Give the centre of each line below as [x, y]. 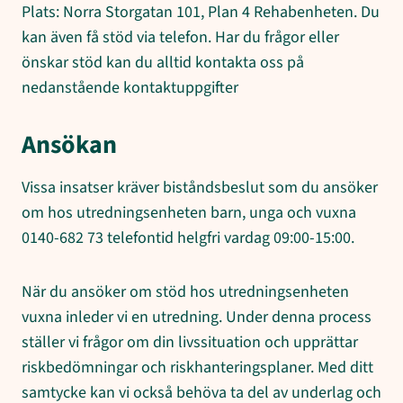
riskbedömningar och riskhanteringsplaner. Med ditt [197, 367]
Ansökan [69, 144]
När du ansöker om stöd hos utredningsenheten [185, 291]
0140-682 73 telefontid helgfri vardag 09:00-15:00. [188, 237]
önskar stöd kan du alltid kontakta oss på [163, 62]
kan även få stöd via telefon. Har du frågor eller [180, 37]
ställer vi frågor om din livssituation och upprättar [190, 342]
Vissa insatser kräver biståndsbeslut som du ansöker [200, 187]
